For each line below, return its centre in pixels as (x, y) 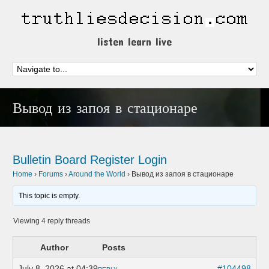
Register (113, 160)
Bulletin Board (50, 160)
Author (54, 247)
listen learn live (134, 41)
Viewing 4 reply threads (52, 221)
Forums (51, 174)
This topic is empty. (50, 196)
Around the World (97, 174)
